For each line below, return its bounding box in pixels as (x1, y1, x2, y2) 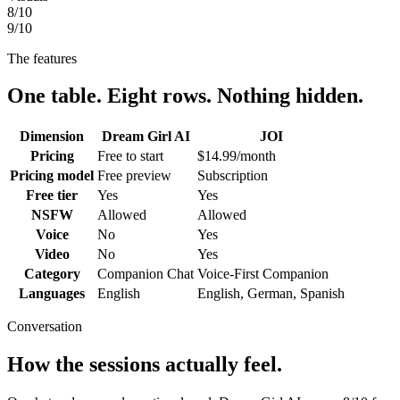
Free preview (97, 168, 171, 184)
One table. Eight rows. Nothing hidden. (7, 84, 363, 108)
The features (7, 50, 77, 66)
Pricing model (10, 168, 94, 184)
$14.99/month (197, 148, 276, 164)
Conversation (7, 319, 82, 335)
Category (23, 266, 80, 282)
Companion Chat (97, 266, 194, 282)
